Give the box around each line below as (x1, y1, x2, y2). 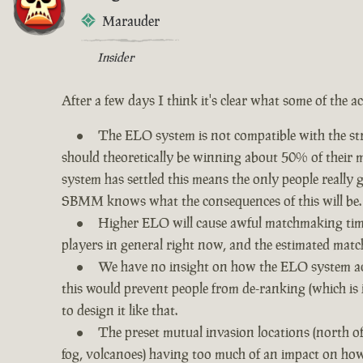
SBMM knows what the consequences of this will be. (62, 191, 361, 210)
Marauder (102, 11, 160, 30)
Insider (97, 49, 134, 65)
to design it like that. (62, 301, 177, 319)
